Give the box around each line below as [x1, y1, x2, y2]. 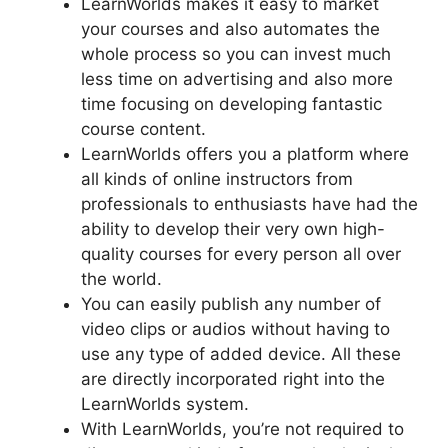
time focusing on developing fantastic [81, 94, 382, 115]
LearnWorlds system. [81, 394, 249, 415]
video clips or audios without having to [81, 319, 390, 340]
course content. [81, 119, 206, 140]
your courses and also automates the [81, 19, 380, 40]
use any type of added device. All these [81, 344, 401, 365]
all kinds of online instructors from [81, 169, 353, 190]
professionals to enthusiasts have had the [81, 194, 418, 215]
